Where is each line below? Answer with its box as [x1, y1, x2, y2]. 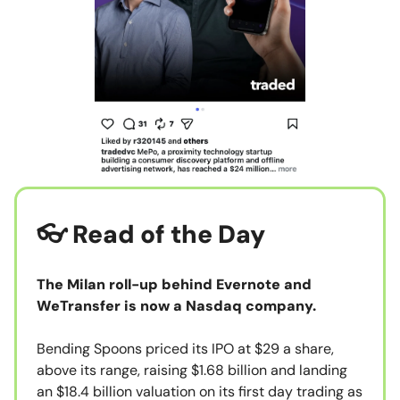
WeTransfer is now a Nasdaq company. [37, 296, 316, 316]
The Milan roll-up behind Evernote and [37, 275, 312, 295]
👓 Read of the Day [37, 218, 265, 252]
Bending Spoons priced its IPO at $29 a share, [37, 339, 334, 359]
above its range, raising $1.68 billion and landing [37, 361, 347, 380]
